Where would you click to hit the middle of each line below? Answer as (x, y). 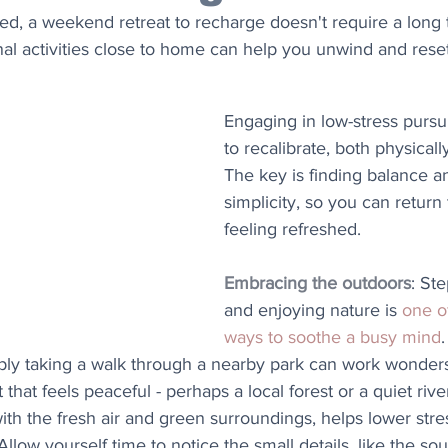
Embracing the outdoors (317, 283)
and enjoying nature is (313, 310)
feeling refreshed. (292, 229)
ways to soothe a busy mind (332, 337)
